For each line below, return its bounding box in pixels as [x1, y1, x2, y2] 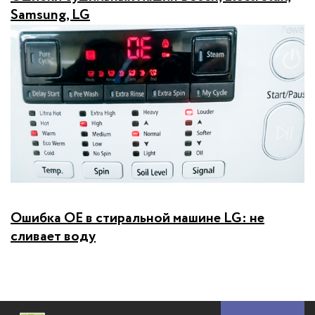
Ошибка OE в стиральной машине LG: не [11, 208, 264, 229]
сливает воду [11, 226, 96, 247]
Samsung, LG [11, 4, 90, 25]
